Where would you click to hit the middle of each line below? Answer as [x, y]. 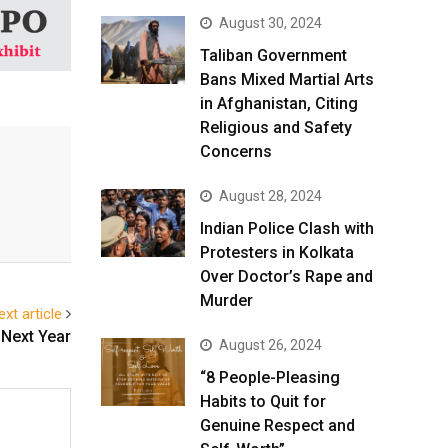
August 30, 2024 [270, 23]
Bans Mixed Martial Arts [287, 80]
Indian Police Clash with [287, 229]
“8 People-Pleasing [270, 378]
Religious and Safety [276, 128]
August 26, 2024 [270, 345]
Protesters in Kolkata [277, 253]
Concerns [236, 152]
